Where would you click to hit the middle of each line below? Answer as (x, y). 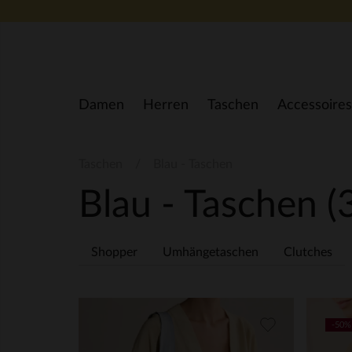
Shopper (114, 252)
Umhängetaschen (211, 252)
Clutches (308, 252)
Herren (166, 105)
